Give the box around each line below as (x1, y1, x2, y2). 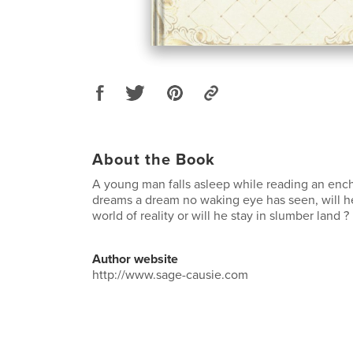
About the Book (92, 150, 215, 169)
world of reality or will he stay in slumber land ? (92, 208, 349, 224)
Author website (92, 251, 178, 267)
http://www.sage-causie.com (92, 267, 248, 283)
